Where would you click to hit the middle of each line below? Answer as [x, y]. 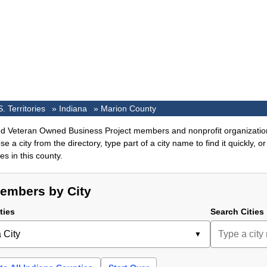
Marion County [128, 109]
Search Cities [237, 212]
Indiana [73, 109]
